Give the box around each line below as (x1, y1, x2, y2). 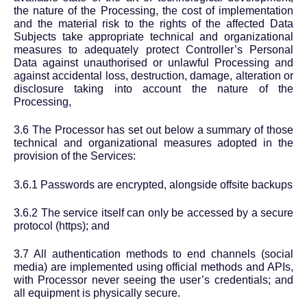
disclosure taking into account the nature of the (14, 82, 293, 95)
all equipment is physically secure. (14, 287, 180, 299)
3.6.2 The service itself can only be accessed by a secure (14, 206, 293, 219)
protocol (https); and (14, 219, 110, 232)
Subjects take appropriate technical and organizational (14, 30, 293, 42)
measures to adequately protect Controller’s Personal (14, 43, 293, 56)
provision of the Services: (14, 150, 136, 162)
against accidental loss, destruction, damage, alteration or (14, 69, 293, 82)
